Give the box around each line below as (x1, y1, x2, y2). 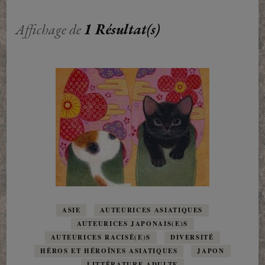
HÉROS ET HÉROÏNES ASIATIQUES (40, 246, 178, 256)
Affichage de (15, 20, 85, 39)
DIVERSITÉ (170, 232, 214, 243)
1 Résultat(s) (84, 20, 160, 39)
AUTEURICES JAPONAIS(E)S (77, 219, 188, 229)
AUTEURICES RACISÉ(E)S (51, 232, 151, 243)
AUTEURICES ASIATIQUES (100, 205, 203, 215)
